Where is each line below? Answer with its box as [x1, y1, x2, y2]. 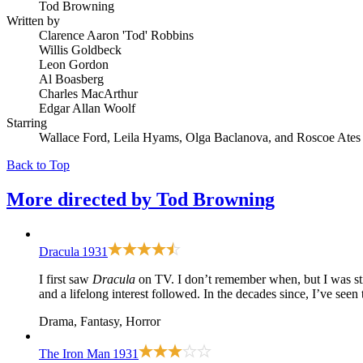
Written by [6, 13, 60, 28]
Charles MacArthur [39, 86, 138, 100]
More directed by [6, 188, 156, 210]
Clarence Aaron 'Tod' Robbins [39, 28, 194, 42]
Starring [6, 115, 47, 130]
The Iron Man [39, 346, 110, 361]
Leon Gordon [39, 57, 109, 71]
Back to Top [6, 157, 70, 172]
